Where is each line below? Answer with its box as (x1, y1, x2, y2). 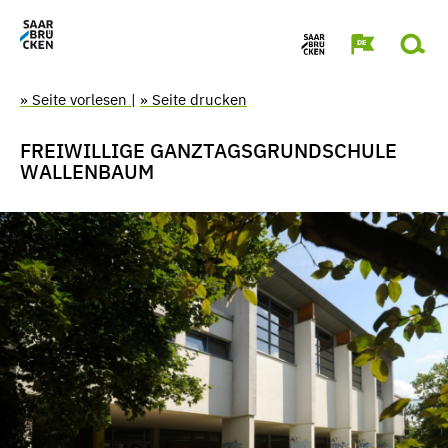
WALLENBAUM (20, 157, 154, 185)
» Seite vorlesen (20, 89, 131, 109)
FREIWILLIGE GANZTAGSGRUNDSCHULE (20, 136, 397, 164)
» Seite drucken (140, 89, 247, 109)
